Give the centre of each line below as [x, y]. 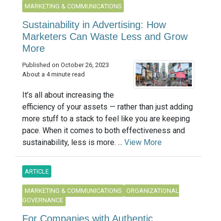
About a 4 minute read [54, 74]
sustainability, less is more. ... [73, 143]
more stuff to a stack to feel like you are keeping [106, 119]
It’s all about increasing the [68, 95]
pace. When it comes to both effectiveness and [104, 131]
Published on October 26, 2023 [66, 65]
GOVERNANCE [43, 200]
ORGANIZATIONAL [153, 191]
